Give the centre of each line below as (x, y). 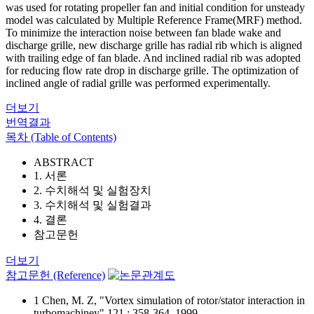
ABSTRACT (64, 162)
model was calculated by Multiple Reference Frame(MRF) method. (154, 20)
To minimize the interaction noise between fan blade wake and (143, 33)
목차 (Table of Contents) (61, 137)
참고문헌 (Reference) (55, 275)
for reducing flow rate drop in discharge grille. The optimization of (152, 70)
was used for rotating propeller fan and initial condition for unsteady (155, 7)
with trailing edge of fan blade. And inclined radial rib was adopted (153, 58)
